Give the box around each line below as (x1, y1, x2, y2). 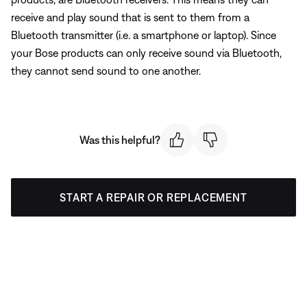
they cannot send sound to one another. (11, 64, 201, 77)
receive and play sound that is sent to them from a (11, 10, 249, 23)
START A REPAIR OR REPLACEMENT (60, 191, 247, 204)
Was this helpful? (79, 133, 160, 146)
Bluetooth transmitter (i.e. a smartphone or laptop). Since (11, 28, 276, 41)
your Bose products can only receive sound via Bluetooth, (11, 46, 282, 59)
